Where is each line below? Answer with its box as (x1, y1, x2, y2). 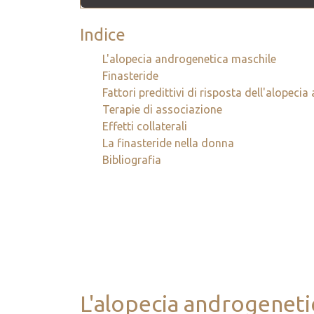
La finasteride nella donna (102, 137, 234, 150)
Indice (80, 25, 125, 45)
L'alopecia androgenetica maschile (102, 53, 276, 66)
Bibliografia (102, 153, 161, 167)
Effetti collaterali (102, 120, 187, 133)
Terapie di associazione (102, 103, 222, 116)
